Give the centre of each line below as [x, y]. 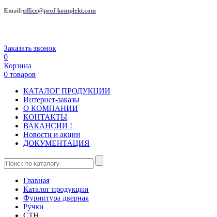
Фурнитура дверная [56, 198]
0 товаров [20, 74]
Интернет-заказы [51, 99]
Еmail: [13, 11]
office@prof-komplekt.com [59, 11]
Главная [36, 180]
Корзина [18, 65]
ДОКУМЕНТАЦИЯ [56, 143]
